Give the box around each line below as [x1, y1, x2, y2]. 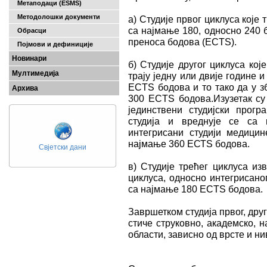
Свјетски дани [39, 143, 86, 151]
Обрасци [12, 27, 46, 34]
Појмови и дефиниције [12, 41, 93, 48]
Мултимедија [12, 69, 59, 77]
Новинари [12, 54, 46, 63]
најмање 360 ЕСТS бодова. [128, 138, 250, 149]
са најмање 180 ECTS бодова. [128, 184, 263, 194]
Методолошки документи [12, 13, 100, 20]
